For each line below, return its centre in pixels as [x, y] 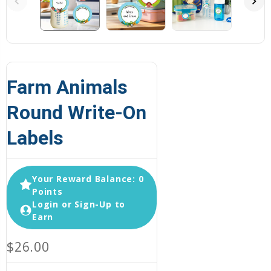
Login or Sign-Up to [79, 204]
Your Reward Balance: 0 [88, 178]
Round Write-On [77, 113]
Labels [35, 138]
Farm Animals [67, 87]
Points [47, 191]
